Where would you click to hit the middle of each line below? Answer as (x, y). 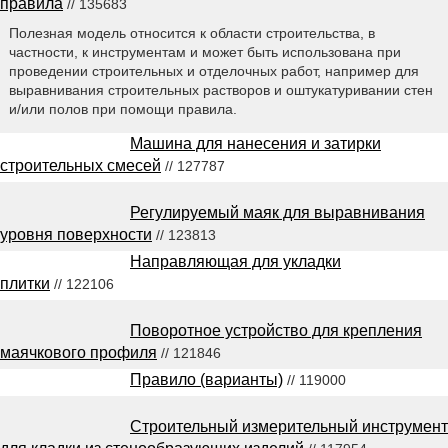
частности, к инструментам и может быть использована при (204, 52)
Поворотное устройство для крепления (276, 331)
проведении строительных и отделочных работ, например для (213, 71)
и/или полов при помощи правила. (122, 109)
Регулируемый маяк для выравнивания (277, 213)
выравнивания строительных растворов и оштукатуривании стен (220, 90)
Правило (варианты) (206, 380)
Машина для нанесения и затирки (255, 144)
